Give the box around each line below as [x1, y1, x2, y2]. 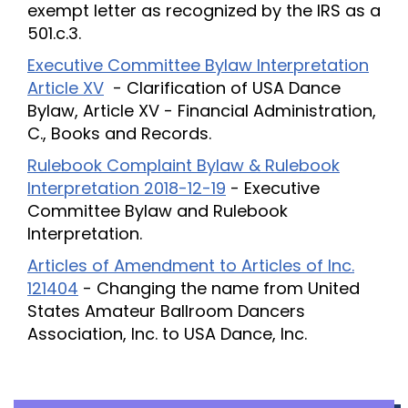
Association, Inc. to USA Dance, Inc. [27, 322, 307, 345]
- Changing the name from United [78, 277, 360, 300]
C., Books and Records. [27, 122, 211, 145]
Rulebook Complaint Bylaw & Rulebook [27, 154, 340, 177]
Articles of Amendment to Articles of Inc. [27, 254, 354, 277]
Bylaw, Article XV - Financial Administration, [27, 99, 376, 122]
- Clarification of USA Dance [104, 76, 341, 99]
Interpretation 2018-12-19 [27, 177, 226, 199]
